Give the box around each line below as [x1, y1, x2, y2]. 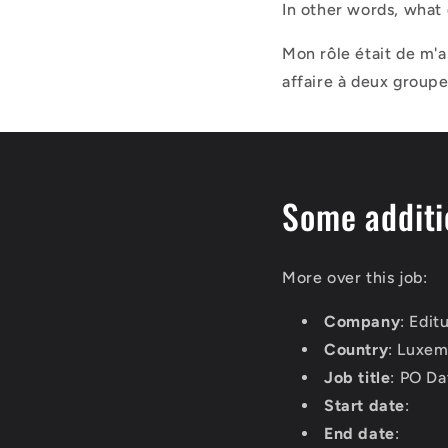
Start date [324, 395, 405, 415]
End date [324, 423, 395, 443]
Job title [324, 367, 391, 387]
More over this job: [282, 267, 428, 287]
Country [324, 339, 389, 359]
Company [324, 311, 401, 331]
